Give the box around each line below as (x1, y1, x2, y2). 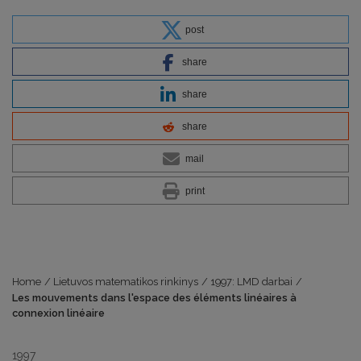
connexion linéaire (12, 306, 105, 319)
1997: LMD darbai (210, 275, 293, 288)
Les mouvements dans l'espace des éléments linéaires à (12, 291, 297, 304)
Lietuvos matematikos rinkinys (53, 275, 199, 288)
